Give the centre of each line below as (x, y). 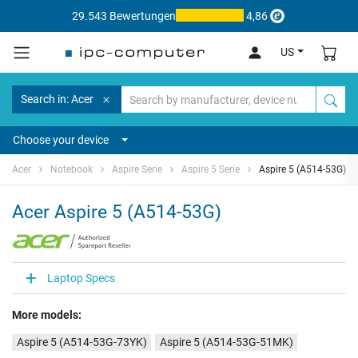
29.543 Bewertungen (123, 16)
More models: (47, 315)
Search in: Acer (57, 99)
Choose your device (61, 140)
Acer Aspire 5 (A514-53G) (117, 212)
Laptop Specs (81, 278)
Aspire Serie (137, 170)
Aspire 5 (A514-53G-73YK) (82, 342)
